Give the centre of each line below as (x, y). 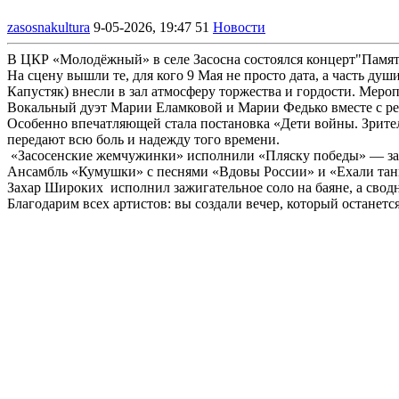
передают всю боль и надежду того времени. (143, 139)
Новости (239, 27)
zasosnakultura (49, 27)
